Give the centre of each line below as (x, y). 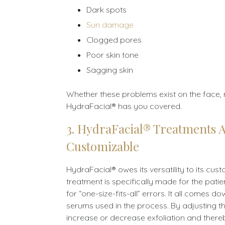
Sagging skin (110, 70)
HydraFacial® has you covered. (124, 106)
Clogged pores (114, 40)
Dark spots (106, 10)
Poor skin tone (113, 55)
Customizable (103, 146)
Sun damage (110, 25)
